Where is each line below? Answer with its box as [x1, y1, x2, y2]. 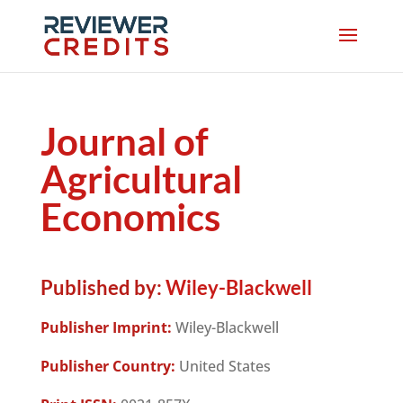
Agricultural [40, 157, 242, 201]
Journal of [40, 119, 209, 164]
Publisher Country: [40, 356, 175, 376]
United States [175, 356, 271, 376]
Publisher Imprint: [40, 318, 172, 337]
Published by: [40, 275, 162, 300]
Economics [40, 194, 220, 239]
